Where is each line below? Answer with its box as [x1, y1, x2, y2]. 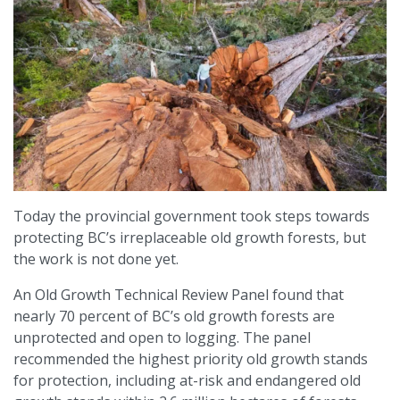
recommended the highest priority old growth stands [13, 349, 368, 370]
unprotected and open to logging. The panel [13, 328, 311, 348]
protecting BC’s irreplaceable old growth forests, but [13, 228, 366, 248]
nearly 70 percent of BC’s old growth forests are [13, 306, 335, 327]
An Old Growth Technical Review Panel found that [13, 285, 344, 305]
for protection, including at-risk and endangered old [13, 371, 361, 391]
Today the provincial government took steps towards [13, 206, 370, 227]
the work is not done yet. [13, 249, 179, 270]
